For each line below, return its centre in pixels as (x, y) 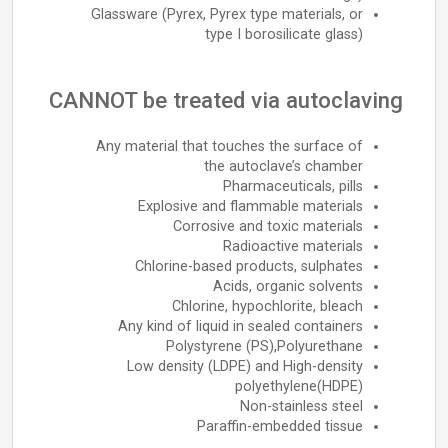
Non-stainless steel (301, 406)
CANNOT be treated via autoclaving (226, 100)
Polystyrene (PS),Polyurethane (264, 346)
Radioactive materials (293, 246)
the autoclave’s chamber (283, 166)
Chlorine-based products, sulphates (249, 266)
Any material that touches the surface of (229, 146)
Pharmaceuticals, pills (293, 186)
